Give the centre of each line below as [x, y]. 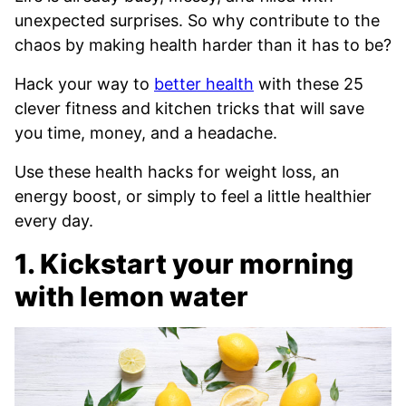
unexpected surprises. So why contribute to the [197, 21]
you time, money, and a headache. [146, 133]
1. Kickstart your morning [184, 264]
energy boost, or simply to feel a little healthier [193, 197]
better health [204, 84]
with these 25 [309, 84]
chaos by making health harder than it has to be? [203, 45]
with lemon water [131, 297]
